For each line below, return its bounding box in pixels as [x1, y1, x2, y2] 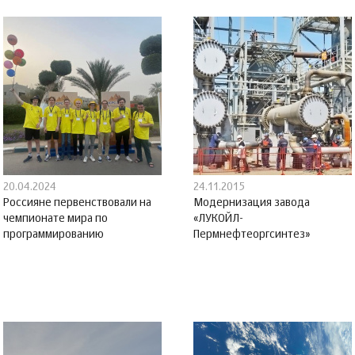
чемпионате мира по [3, 213, 108, 225]
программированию [3, 229, 104, 241]
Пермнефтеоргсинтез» [193, 229, 311, 241]
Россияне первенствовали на [3, 197, 151, 209]
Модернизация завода [193, 197, 310, 209]
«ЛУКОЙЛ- [193, 213, 243, 225]
